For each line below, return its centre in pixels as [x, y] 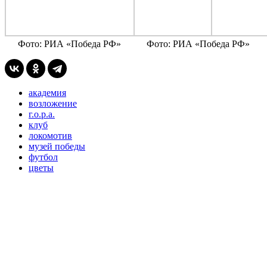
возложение [53, 103]
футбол [43, 157]
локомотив [50, 135]
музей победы [57, 146]
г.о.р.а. [42, 114]
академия [47, 92]
